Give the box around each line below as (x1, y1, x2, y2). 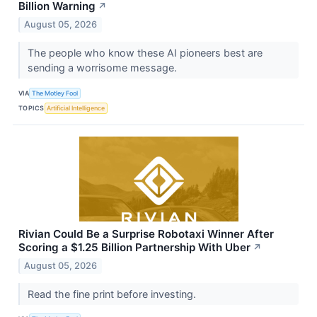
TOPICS (18, 103, 45, 112)
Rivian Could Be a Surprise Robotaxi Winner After (18, 227, 274, 241)
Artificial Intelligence (47, 103, 105, 112)
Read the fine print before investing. (27, 287, 199, 300)
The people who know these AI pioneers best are (27, 47, 263, 59)
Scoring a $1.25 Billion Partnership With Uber (18, 241, 250, 255)
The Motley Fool (32, 88, 79, 97)
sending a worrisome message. (27, 62, 180, 74)
